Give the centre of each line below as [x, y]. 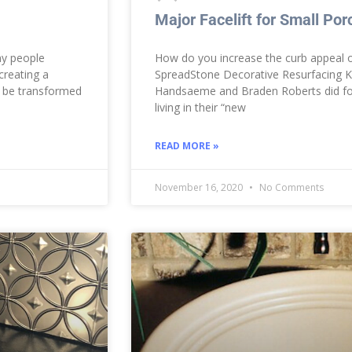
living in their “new [200, 107]
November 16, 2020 [200, 187]
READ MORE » [187, 145]
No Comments [290, 187]
